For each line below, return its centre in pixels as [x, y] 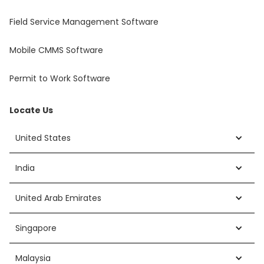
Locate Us [31, 110]
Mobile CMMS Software [56, 50]
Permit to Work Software [60, 78]
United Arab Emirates [58, 198]
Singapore [36, 228]
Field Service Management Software [84, 22]
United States [43, 138]
